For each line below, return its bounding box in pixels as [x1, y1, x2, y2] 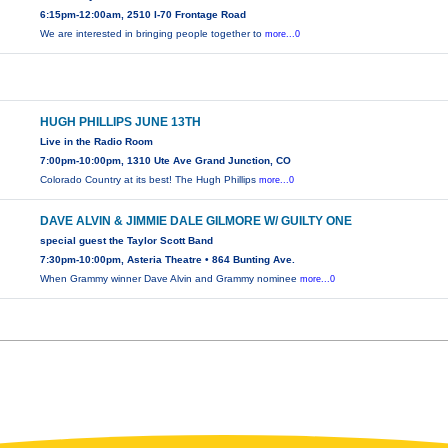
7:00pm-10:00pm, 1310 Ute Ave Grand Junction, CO [40, 155, 292, 167]
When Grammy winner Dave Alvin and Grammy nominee [40, 273, 301, 285]
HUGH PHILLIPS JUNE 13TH [40, 115, 202, 130]
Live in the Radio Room [40, 136, 154, 148]
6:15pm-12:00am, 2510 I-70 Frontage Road [40, 9, 247, 21]
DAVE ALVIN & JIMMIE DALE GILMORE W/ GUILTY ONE [40, 214, 353, 229]
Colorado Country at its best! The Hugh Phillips [40, 174, 260, 186]
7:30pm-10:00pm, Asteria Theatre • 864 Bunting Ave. [40, 254, 296, 266]
